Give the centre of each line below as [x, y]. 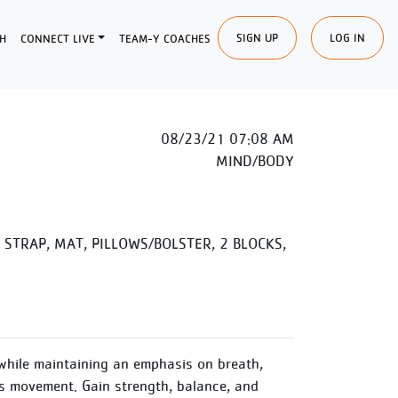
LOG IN [347, 37]
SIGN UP [257, 37]
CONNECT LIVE [57, 38]
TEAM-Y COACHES [165, 38]
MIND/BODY [255, 161]
